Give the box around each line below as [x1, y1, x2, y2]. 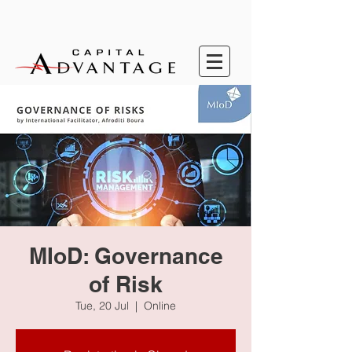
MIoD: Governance [28, 243, 223, 269]
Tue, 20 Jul [75, 299, 129, 313]
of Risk [89, 271, 163, 297]
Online [144, 299, 176, 313]
